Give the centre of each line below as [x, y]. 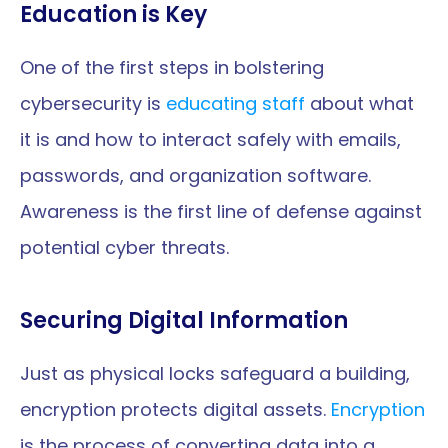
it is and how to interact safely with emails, [210, 139]
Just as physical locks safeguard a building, [215, 373]
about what [359, 103]
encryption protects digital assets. [175, 409]
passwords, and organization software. [195, 175]
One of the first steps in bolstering [172, 67]
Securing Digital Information [184, 320]
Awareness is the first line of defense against [221, 211]
